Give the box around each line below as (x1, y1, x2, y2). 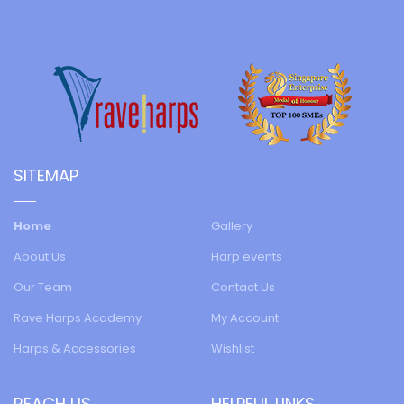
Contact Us (211, 278, 275, 296)
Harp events (211, 247, 282, 265)
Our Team (14, 278, 72, 296)
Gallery (211, 216, 252, 234)
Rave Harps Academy (14, 308, 142, 326)
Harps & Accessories (14, 339, 136, 357)
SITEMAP (14, 163, 78, 187)
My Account (211, 308, 279, 326)
